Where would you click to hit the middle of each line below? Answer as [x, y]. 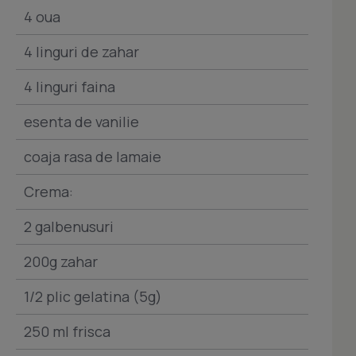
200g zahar [61, 261]
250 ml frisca [67, 331]
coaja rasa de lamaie [93, 157]
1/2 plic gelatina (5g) [93, 296]
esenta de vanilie [81, 122]
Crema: [48, 192]
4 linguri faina [70, 87]
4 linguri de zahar [81, 52]
